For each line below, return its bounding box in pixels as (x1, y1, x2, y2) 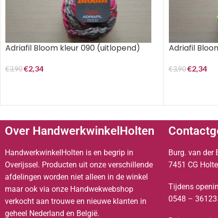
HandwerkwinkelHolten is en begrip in (5, 148, 133, 157)
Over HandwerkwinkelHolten (5, 124, 154, 138)
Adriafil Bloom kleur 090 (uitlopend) (5, 42, 140, 54)
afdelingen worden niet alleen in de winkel (5, 172, 148, 182)
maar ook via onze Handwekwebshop (5, 184, 133, 194)
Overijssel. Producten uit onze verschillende (5, 160, 153, 169)
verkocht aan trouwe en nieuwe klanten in (5, 197, 146, 206)
